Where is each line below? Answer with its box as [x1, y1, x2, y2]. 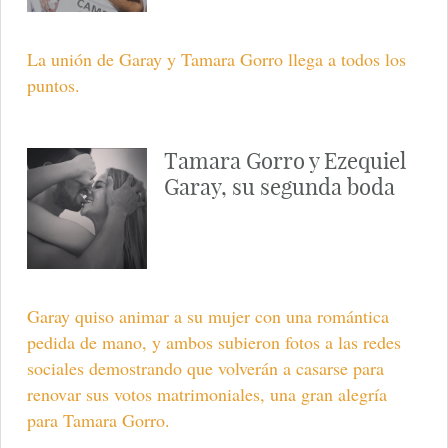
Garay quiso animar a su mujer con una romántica [26, 303, 389, 328]
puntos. [26, 73, 80, 98]
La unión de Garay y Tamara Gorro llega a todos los [26, 47, 406, 72]
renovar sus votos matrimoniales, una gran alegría [26, 381, 387, 406]
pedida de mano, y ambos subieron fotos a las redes [26, 329, 401, 354]
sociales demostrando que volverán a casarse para [26, 355, 384, 380]
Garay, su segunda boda [163, 173, 395, 202]
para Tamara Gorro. [26, 407, 170, 432]
